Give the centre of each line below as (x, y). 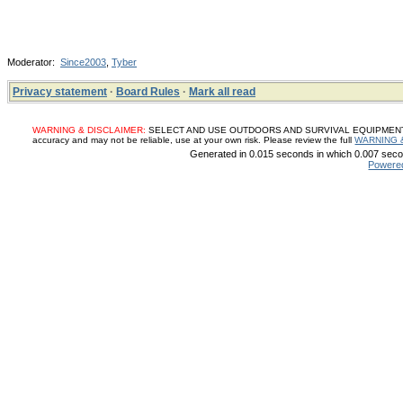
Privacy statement (60, 92)
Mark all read (222, 92)
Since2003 (83, 62)
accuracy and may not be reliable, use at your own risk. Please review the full (194, 140)
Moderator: (34, 62)
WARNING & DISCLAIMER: (90, 130)
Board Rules (148, 92)
